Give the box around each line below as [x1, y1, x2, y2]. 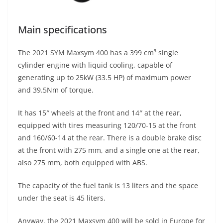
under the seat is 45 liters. [18, 193, 106, 203]
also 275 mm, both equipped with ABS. [18, 158, 147, 168]
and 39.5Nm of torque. [18, 85, 94, 95]
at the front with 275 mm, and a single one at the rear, [18, 145, 200, 155]
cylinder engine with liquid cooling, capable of [18, 60, 172, 70]
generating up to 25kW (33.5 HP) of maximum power [18, 73, 191, 83]
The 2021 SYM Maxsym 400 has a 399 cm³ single [18, 48, 178, 58]
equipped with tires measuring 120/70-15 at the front [18, 120, 196, 130]
